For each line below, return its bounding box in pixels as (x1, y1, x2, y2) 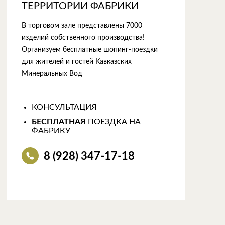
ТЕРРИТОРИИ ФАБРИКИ (21, 1, 139, 11)
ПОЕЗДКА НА (85, 118, 141, 126)
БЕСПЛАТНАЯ (31, 118, 86, 126)
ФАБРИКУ (31, 127, 70, 135)
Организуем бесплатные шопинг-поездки (21, 46, 158, 53)
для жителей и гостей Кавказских (21, 58, 132, 65)
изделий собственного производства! (21, 34, 145, 41)
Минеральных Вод (21, 70, 82, 77)
